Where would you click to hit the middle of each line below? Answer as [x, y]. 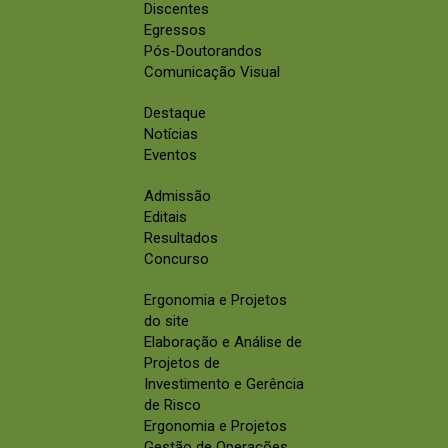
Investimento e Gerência [224, 384]
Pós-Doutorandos [203, 51]
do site [166, 321]
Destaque [175, 113]
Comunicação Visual [212, 72]
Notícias [171, 134]
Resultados [181, 238]
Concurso [176, 259]
